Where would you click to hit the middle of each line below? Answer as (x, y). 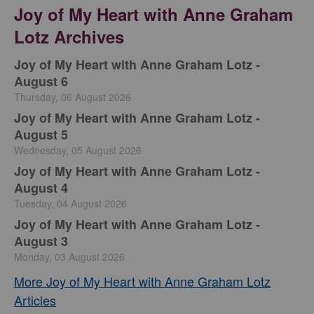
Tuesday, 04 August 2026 (70, 203)
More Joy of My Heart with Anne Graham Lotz (142, 281)
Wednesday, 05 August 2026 (78, 150)
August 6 (41, 81)
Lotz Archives (69, 36)
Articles (35, 300)
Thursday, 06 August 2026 (73, 96)
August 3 (41, 241)
